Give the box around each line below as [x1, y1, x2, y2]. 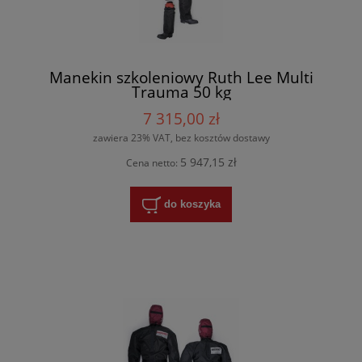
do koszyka [163, 197, 221, 210]
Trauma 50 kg [131, 80, 231, 103]
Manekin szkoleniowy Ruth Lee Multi [48, 65, 314, 88]
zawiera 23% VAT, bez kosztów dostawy [92, 130, 270, 145]
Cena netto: [125, 155, 180, 170]
